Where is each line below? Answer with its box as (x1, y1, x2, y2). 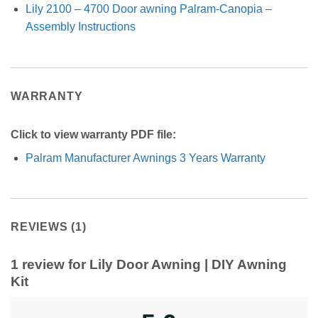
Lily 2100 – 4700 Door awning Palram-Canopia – (25, 2, 272, 15)
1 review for (11, 257, 89, 273)
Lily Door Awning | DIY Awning (89, 257, 287, 273)
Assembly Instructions (25, 20, 136, 33)
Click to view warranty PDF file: (11, 128, 176, 141)
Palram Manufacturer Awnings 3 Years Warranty (25, 151, 265, 164)
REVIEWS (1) (11, 221, 87, 234)
